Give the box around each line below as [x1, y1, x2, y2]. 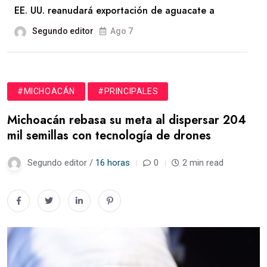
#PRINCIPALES [98, 86, 159, 97]
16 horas [95, 157, 130, 169]
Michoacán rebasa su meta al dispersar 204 [7, 111, 246, 129]
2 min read [182, 157, 223, 169]
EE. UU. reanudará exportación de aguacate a [14, 4, 215, 18]
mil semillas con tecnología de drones [7, 127, 211, 145]
